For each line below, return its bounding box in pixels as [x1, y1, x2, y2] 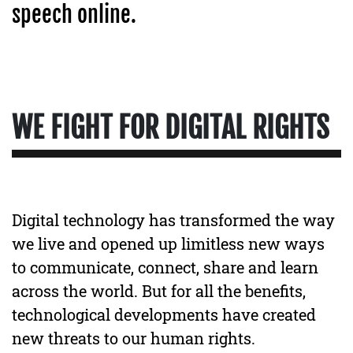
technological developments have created [12, 304, 316, 325]
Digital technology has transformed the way [12, 210, 335, 230]
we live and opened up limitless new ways [12, 233, 325, 254]
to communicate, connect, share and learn [12, 257, 318, 277]
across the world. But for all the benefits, [12, 281, 306, 301]
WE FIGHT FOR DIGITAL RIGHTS [12, 110, 329, 146]
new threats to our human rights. [12, 328, 255, 348]
